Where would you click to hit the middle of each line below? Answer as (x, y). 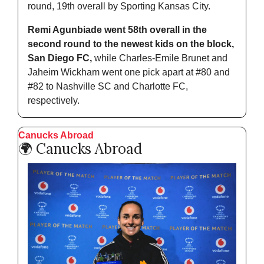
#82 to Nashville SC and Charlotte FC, (108, 86)
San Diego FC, (60, 58)
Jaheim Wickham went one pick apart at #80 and (129, 72)
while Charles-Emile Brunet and (160, 58)
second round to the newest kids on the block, (131, 44)
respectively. (54, 100)
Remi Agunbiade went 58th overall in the (117, 29)
